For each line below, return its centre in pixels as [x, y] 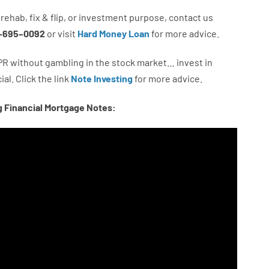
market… [156, 62]
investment [103, 17]
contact [185, 17]
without [26, 62]
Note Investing [101, 78]
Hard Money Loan [113, 33]
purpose [147, 17]
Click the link [42, 78]
